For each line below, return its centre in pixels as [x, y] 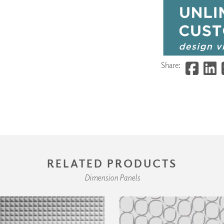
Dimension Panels [112, 177]
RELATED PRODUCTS [112, 163]
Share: [170, 65]
